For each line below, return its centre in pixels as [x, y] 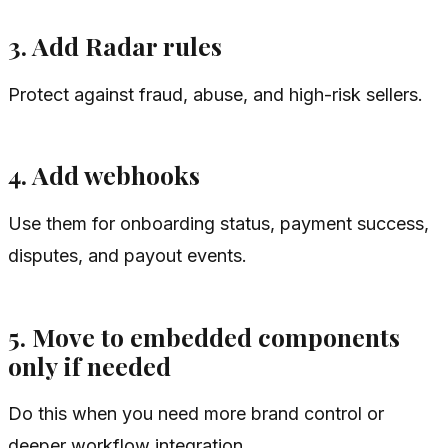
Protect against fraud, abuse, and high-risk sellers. [215, 94]
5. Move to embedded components [204, 336]
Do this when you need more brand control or [196, 414]
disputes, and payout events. [127, 255]
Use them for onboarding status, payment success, [218, 223]
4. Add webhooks [104, 175]
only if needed [89, 365]
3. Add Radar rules [115, 46]
